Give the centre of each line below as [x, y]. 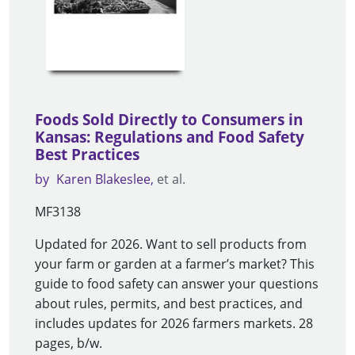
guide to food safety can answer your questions [177, 283]
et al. [171, 179]
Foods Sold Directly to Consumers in [169, 119]
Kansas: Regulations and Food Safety [170, 137]
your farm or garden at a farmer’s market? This [175, 263]
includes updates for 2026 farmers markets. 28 [174, 323]
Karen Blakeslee [103, 179]
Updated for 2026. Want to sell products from [171, 244]
